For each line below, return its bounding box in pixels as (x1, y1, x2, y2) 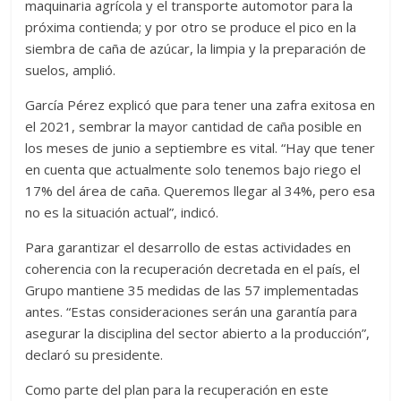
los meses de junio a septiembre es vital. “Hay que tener (25, 138, 376, 157)
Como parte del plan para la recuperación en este (25, 380, 329, 398)
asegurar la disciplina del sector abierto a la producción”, (25, 323, 371, 342)
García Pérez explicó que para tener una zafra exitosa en (25, 95, 376, 114)
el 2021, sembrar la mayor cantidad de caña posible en (25, 116, 363, 135)
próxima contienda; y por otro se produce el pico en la (25, 17, 357, 36)
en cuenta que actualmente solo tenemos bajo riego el (25, 159, 362, 178)
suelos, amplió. (25, 60, 116, 79)
